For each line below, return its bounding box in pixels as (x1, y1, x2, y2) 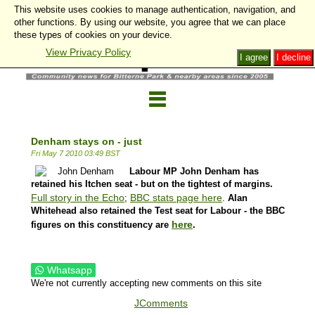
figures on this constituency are (31, 219, 172, 230)
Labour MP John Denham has (129, 165, 259, 176)
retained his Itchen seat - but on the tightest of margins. (31, 178, 273, 189)
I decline (276, 52, 311, 63)
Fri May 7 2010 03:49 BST (31, 148, 120, 157)
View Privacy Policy (46, 46, 131, 58)
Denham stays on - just (31, 135, 142, 147)
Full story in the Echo (31, 191, 124, 203)
